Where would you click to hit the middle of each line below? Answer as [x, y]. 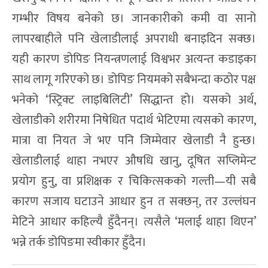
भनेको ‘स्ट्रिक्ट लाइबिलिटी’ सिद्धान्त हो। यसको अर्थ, [134, 100]
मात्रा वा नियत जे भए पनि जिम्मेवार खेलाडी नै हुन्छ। [134, 141]
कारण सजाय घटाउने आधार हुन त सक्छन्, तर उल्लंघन [134, 202]
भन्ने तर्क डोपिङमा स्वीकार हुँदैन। [79, 243]
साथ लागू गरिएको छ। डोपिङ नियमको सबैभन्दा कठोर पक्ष [134, 80]
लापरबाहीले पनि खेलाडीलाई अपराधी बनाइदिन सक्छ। [134, 39]
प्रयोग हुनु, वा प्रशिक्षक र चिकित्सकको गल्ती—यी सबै [134, 182]
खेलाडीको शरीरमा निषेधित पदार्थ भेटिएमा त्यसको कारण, [134, 121]
